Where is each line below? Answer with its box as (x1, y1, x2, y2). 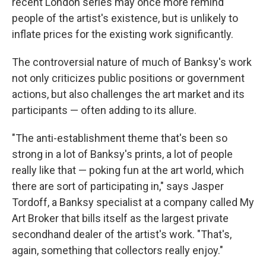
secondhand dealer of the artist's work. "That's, (12, 228, 232, 240)
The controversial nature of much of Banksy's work (12, 56, 252, 68)
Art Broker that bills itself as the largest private (12, 212, 229, 224)
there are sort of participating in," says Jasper (12, 180, 224, 192)
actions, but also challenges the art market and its (12, 88, 245, 100)
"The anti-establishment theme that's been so (12, 132, 227, 144)
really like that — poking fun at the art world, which (12, 164, 244, 176)
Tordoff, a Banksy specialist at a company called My (12, 196, 254, 208)
